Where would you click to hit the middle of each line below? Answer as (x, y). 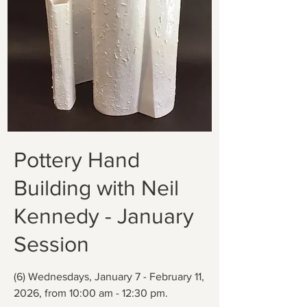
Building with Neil (96, 187)
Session (51, 244)
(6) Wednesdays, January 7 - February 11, (109, 277)
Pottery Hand (77, 159)
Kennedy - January (104, 216)
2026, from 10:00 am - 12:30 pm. (91, 293)
